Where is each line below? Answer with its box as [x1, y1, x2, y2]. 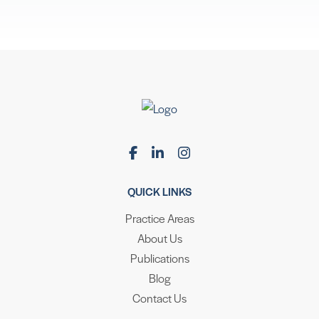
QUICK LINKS [127, 184, 192, 199]
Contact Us [132, 289, 187, 306]
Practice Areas [125, 209, 194, 226]
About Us [137, 229, 182, 246]
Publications [130, 249, 189, 266]
